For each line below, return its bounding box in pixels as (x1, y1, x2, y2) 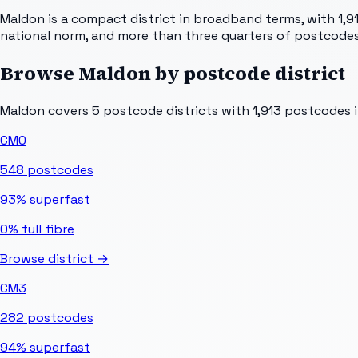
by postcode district (151, 59, 345, 86)
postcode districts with (100, 101, 249, 119)
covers (45, 101, 92, 119)
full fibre (18, 220, 74, 237)
